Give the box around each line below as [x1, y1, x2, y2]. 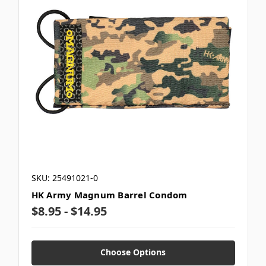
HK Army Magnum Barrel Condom [31, 189, 188, 201]
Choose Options [100, 246, 166, 258]
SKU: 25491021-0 [31, 172, 98, 184]
